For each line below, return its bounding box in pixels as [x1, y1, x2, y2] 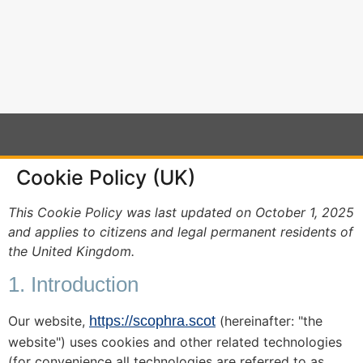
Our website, [8, 312, 89, 329]
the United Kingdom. [8, 242, 135, 259]
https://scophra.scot [89, 312, 216, 329]
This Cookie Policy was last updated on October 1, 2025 [8, 203, 354, 220]
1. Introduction [8, 271, 139, 297]
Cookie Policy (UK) [16, 164, 195, 190]
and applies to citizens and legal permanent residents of [8, 223, 353, 240]
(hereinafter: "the [216, 312, 322, 329]
